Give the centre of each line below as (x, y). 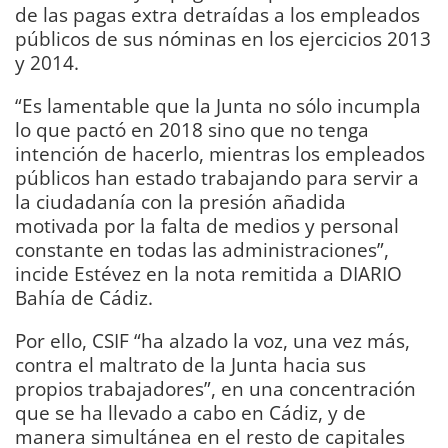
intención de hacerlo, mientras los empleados (220, 153)
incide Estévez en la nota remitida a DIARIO (208, 273)
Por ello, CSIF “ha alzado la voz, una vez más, (212, 341)
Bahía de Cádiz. (84, 297)
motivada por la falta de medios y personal (207, 225)
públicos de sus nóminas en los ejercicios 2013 (223, 38)
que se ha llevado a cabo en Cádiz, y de (190, 413)
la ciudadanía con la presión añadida (180, 201)
